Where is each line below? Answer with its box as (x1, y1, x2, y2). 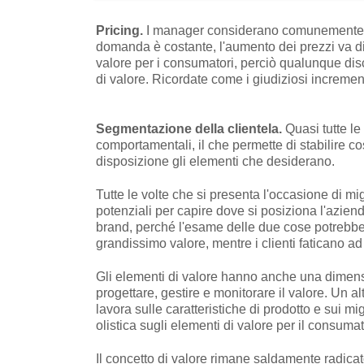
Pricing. (96, 23, 146, 37)
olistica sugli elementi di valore (96, 318, 276, 332)
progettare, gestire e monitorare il (96, 285, 288, 300)
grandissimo (96, 236, 170, 250)
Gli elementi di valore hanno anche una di (96, 269, 336, 284)
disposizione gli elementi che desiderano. (96, 154, 335, 168)
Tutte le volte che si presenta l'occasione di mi (96, 187, 359, 201)
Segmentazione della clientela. (96, 121, 285, 136)
